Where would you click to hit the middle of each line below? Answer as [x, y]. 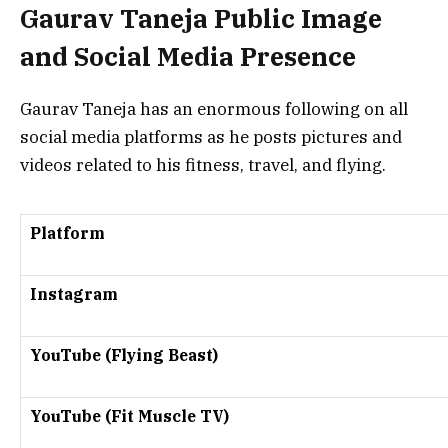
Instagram [74, 293]
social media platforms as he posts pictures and [211, 136]
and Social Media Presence [188, 56]
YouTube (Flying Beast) [124, 354]
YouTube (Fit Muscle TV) [129, 415]
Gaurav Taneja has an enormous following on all [214, 108]
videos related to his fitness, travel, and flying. [203, 164]
